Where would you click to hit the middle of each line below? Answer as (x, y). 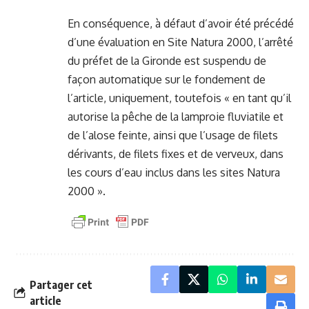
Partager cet (61, 285)
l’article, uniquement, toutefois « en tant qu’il (179, 98)
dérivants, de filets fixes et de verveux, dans (176, 153)
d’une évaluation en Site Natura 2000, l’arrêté (180, 42)
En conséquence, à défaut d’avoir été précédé (181, 23)
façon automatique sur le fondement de (167, 79)
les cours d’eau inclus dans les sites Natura (174, 172)
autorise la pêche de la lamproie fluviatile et (176, 116)
